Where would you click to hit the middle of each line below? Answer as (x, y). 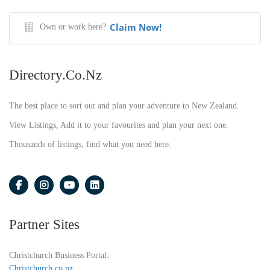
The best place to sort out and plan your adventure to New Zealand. (124, 105)
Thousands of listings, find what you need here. (90, 144)
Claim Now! (136, 27)
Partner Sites (44, 224)
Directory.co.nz (55, 75)
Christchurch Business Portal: (59, 255)
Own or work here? (73, 27)
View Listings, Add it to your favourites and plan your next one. (119, 125)
